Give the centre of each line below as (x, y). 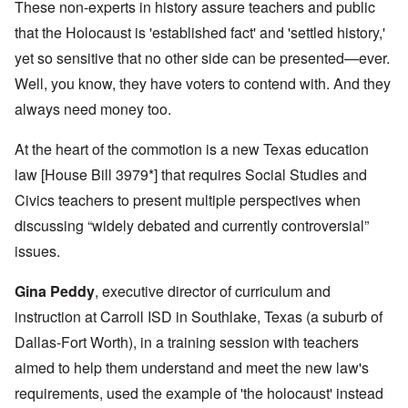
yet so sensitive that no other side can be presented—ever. (202, 58)
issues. (39, 251)
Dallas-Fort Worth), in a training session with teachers (187, 342)
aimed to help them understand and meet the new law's (192, 368)
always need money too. (93, 109)
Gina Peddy (55, 291)
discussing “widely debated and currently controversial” (192, 226)
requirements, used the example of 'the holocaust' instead (199, 393)
